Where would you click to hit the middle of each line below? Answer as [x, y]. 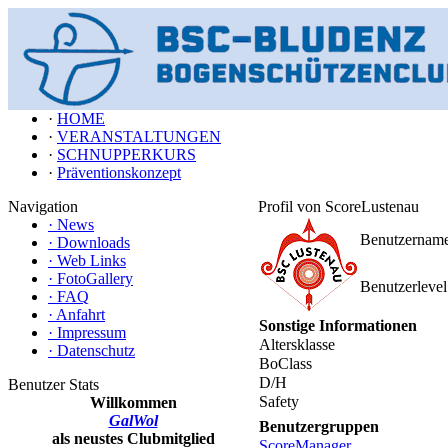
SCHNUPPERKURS [126, 154]
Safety [279, 401]
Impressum [91, 332]
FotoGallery [95, 278]
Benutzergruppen [319, 426]
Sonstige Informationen [338, 325]
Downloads [93, 242]
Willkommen [133, 402]
